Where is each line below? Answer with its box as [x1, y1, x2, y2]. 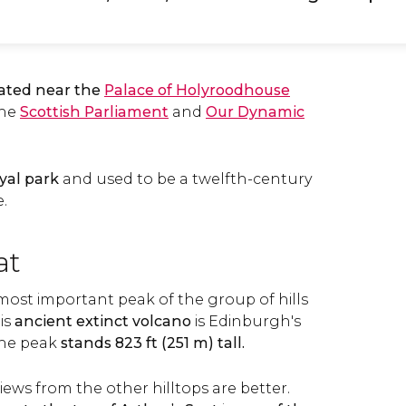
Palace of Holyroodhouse [104, 82, 290, 99]
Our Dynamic [206, 103, 304, 121]
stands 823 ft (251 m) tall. [61, 334, 245, 352]
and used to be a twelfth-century [59, 170, 313, 188]
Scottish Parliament [20, 103, 169, 121]
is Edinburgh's [191, 313, 301, 330]
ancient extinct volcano [14, 313, 191, 330]
